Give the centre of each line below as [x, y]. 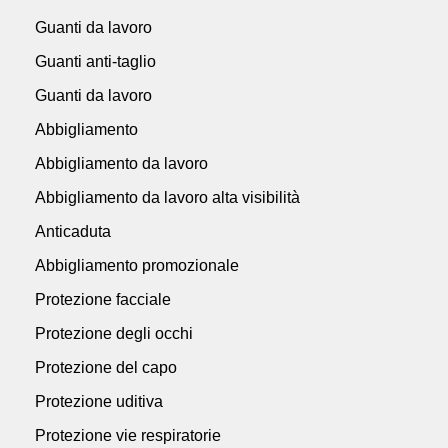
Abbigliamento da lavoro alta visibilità [167, 197]
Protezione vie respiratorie [128, 435]
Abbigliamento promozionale [137, 265]
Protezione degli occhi [114, 333]
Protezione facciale [103, 299]
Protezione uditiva [99, 401]
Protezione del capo [106, 367]
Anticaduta [73, 231]
